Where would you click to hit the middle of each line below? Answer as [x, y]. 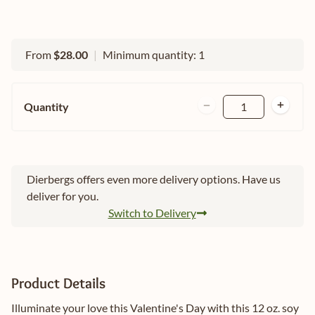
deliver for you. [63, 196]
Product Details [58, 283]
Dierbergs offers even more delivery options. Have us [154, 179]
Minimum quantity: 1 [154, 55]
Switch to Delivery [152, 213]
